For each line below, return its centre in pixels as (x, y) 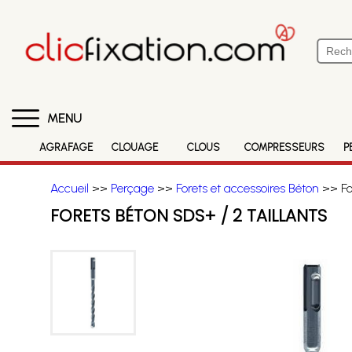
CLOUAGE (135, 147)
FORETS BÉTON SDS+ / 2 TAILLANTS (188, 216)
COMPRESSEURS (285, 147)
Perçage (132, 188)
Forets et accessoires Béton (247, 188)
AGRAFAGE (66, 147)
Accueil (69, 188)
